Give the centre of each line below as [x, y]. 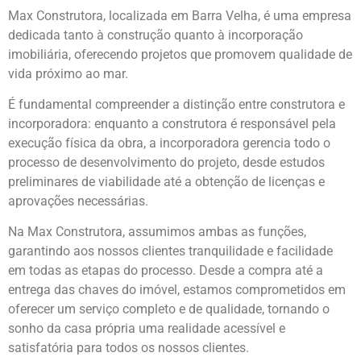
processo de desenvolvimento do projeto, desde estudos [166, 162]
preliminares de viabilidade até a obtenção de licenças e [166, 181]
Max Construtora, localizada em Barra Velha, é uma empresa [180, 15]
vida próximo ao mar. [68, 73]
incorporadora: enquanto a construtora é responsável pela [172, 123]
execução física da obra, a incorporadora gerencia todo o [169, 143]
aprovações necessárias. [78, 201]
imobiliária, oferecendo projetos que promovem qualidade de [180, 54]
